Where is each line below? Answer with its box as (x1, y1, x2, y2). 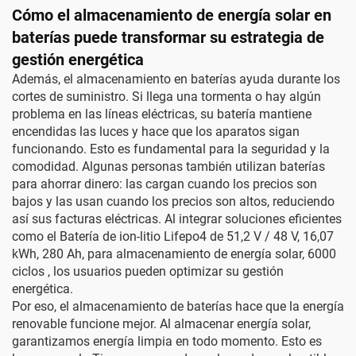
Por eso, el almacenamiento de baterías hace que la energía (12, 299, 344, 314)
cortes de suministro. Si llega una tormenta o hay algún (12, 89, 321, 104)
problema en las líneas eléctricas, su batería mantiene (12, 106, 311, 122)
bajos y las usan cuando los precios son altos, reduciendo (12, 194, 335, 209)
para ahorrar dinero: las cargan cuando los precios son (12, 176, 317, 192)
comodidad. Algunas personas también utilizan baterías (12, 159, 325, 174)
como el (12, 229, 60, 244)
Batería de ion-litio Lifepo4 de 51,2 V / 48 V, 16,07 (60, 229, 334, 244)
